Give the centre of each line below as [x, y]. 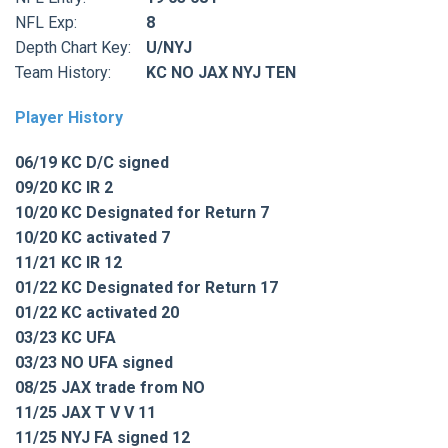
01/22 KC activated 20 [97, 312]
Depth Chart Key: [73, 47]
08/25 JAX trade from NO [110, 387]
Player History [69, 117]
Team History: [63, 72]
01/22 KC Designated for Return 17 [146, 287]
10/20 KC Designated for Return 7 [142, 212]
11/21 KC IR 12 [68, 262]
